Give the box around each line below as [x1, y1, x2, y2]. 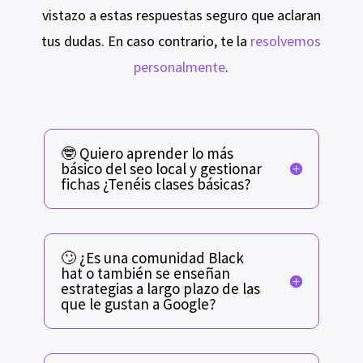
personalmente [134, 57, 226, 76]
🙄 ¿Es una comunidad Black [60, 247, 244, 267]
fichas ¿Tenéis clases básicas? [60, 173, 251, 194]
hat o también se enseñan [60, 263, 230, 283]
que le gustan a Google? [60, 293, 216, 314]
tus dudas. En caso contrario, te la [41, 31, 251, 50]
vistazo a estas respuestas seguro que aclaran [41, 5, 321, 24]
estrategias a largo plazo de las [60, 278, 260, 298]
